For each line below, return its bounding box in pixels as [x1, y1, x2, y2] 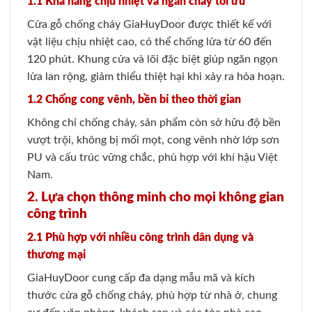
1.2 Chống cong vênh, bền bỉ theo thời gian [27, 93, 241, 105]
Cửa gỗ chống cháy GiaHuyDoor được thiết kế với [27, 18, 272, 30]
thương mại [27, 249, 86, 261]
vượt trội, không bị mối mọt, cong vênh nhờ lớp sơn [27, 134, 279, 146]
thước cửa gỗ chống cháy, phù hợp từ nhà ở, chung [27, 290, 277, 302]
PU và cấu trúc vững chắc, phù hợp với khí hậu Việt [27, 151, 278, 163]
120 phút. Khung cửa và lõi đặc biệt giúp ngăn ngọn [27, 53, 278, 65]
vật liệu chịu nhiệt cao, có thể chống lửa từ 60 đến [27, 36, 272, 47]
